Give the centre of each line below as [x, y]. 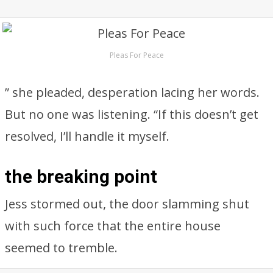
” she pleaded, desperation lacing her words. [132, 92]
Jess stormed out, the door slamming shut [127, 204]
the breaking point [81, 176]
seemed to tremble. [61, 248]
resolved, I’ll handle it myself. [87, 136]
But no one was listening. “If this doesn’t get [132, 114]
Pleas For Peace [136, 55]
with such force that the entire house [113, 226]
